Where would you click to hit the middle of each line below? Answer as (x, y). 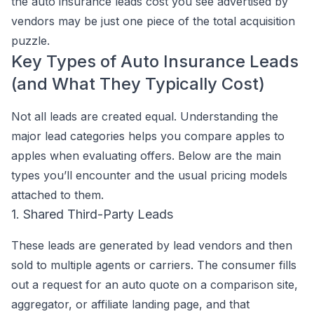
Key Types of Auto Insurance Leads (155, 61)
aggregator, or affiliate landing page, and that (130, 304)
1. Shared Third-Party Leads (92, 214)
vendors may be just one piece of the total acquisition (153, 21)
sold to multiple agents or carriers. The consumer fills (154, 265)
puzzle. (30, 41)
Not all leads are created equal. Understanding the (145, 116)
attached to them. (57, 195)
